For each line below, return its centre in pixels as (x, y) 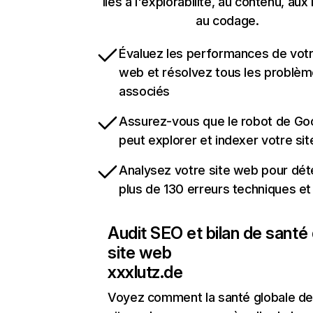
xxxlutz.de (145, 272)
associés (145, 92)
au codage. (227, 21)
